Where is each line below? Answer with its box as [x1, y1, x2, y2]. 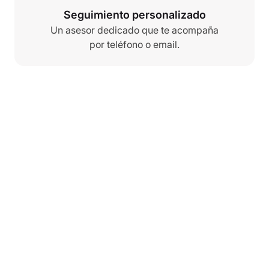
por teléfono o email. [89, 38, 180, 50]
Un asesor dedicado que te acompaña [50, 24, 219, 36]
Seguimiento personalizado [63, 8, 206, 21]
